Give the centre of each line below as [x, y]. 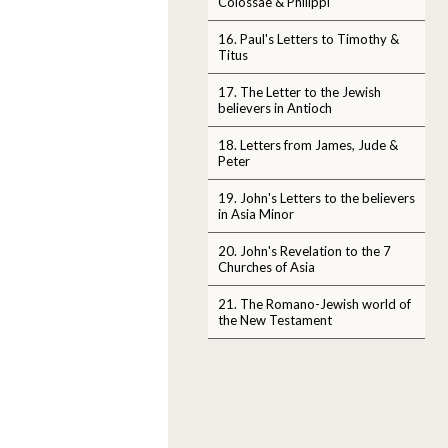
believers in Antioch [275, 107]
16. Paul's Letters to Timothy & [308, 38]
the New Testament [275, 319]
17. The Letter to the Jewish [299, 91]
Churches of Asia [266, 266]
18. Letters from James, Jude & [308, 144]
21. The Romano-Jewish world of [314, 303]
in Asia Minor [256, 213]
